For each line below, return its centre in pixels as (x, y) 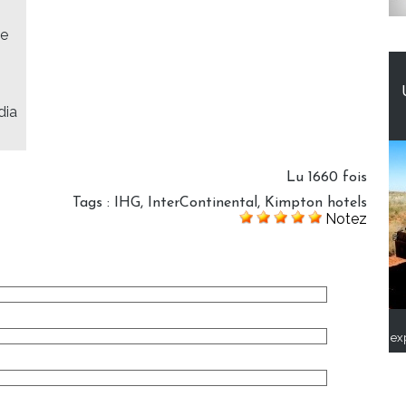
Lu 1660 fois (327, 178)
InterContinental (203, 203)
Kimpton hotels (316, 203)
